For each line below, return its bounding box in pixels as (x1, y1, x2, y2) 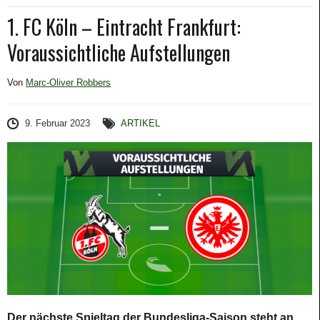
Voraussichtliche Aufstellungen (7, 38, 230, 67)
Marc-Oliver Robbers (26, 77, 111, 88)
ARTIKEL (121, 118, 161, 129)
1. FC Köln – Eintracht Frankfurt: (7, 12, 241, 41)
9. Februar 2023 (25, 118, 90, 129)
